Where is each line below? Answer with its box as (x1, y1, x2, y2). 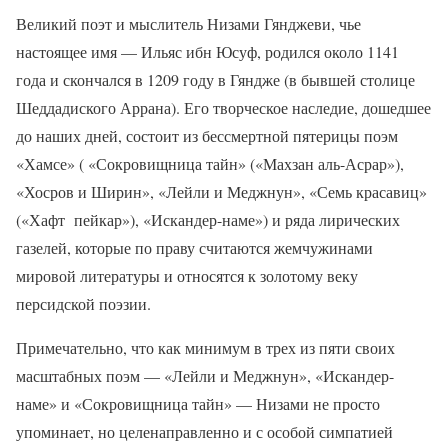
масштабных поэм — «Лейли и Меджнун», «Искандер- (16, 364, 394, 386)
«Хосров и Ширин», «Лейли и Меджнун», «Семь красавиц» (16, 180, 427, 202)
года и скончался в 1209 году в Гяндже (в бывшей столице (16, 68, 415, 90)
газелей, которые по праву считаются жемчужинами (16, 236, 373, 258)
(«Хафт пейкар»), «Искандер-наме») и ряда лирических (16, 208, 400, 230)
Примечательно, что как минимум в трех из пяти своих (16, 336, 395, 358)
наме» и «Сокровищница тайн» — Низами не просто (16, 392, 380, 414)
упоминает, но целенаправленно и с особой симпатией (16, 420, 393, 442)
